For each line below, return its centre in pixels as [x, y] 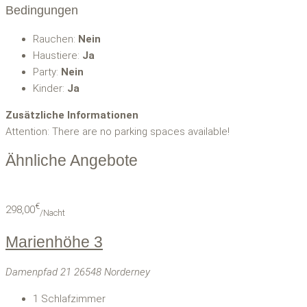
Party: [47, 72]
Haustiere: [58, 56]
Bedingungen [42, 11]
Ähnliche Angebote [72, 160]
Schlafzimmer [73, 298]
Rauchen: [56, 39]
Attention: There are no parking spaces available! [118, 132]
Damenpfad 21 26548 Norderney [78, 272]
